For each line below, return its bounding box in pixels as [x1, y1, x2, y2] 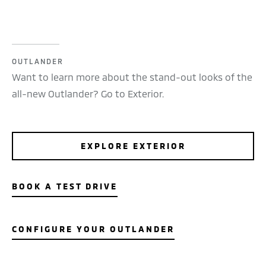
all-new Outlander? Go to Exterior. [12, 88, 164, 100]
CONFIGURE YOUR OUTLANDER [12, 224, 175, 235]
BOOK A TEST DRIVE [12, 181, 118, 192]
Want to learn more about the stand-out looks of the [12, 71, 252, 83]
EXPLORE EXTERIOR [80, 141, 186, 151]
